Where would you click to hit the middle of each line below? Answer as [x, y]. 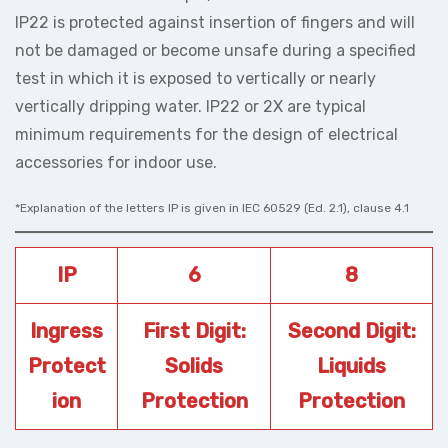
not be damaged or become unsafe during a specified [215, 50]
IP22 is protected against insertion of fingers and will [215, 22]
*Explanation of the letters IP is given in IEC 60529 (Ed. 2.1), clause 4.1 [212, 207]
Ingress [66, 330]
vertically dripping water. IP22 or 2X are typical [190, 106]
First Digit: [194, 330]
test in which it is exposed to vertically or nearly [195, 78]
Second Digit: [351, 330]
